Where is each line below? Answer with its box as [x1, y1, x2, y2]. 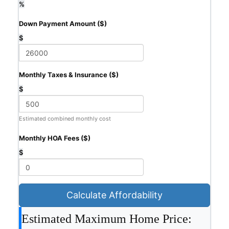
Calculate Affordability [66, 190, 163, 201]
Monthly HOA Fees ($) [19, 134, 90, 143]
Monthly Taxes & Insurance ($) [19, 71, 119, 79]
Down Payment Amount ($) [19, 19, 107, 28]
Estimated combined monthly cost [19, 115, 111, 123]
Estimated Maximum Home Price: [21, 212, 192, 226]
